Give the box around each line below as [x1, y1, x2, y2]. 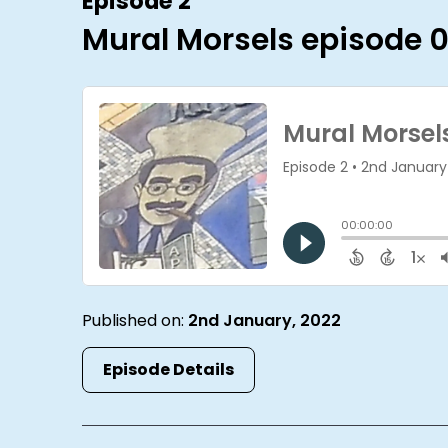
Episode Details [103, 358, 235, 381]
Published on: [82, 309, 189, 332]
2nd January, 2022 [188, 309, 342, 332]
